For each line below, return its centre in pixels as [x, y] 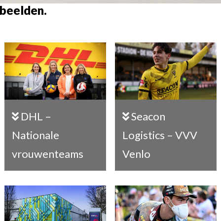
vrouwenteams [47, 154]
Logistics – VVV [160, 135]
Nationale [35, 135]
